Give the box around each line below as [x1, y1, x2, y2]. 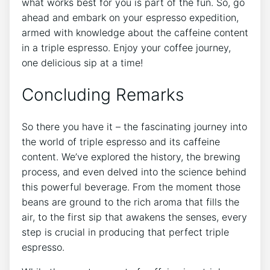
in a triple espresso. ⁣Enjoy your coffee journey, [22, 42, 231, 54]
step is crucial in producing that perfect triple [22, 225, 229, 238]
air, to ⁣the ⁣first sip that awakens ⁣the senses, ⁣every [22, 210, 247, 223]
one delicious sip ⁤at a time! [22, 57, 143, 69]
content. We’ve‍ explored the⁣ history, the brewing [22, 150, 240, 163]
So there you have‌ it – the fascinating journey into [22, 120, 247, 133]
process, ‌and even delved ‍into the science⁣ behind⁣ [22, 165, 246, 178]
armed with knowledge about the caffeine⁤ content [22, 27, 248, 39]
